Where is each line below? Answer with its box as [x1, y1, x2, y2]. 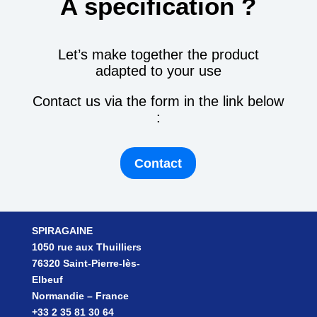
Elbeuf [31, 274, 63, 286]
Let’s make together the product [57, 47, 259, 63]
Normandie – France [31, 290, 129, 302]
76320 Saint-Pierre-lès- [31, 258, 140, 270]
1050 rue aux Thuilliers [31, 241, 142, 253]
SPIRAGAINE [31, 225, 93, 237]
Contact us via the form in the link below [33, 93, 284, 110]
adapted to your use [95, 63, 221, 79]
